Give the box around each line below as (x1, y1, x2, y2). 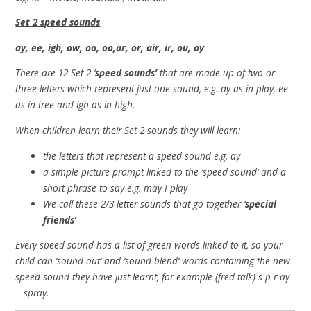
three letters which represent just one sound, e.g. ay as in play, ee (15, 82, 289, 96)
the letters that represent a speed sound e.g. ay (43, 149, 241, 162)
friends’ (43, 212, 77, 226)
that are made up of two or (157, 66, 276, 80)
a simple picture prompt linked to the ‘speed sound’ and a (43, 165, 287, 178)
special (245, 196, 277, 210)
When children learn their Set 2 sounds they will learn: (15, 124, 241, 137)
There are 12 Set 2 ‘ (15, 66, 96, 80)
